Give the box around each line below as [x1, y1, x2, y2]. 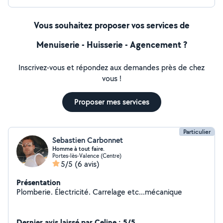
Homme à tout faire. [52, 145, 105, 153]
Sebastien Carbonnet [52, 135, 123, 145]
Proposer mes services [74, 97, 149, 107]
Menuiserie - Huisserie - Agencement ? [36, 38, 187, 51]
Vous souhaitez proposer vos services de [33, 19, 190, 31]
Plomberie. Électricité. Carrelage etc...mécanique [16, 187, 182, 197]
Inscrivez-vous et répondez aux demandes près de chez [18, 62, 205, 73]
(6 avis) [75, 159, 100, 169]
